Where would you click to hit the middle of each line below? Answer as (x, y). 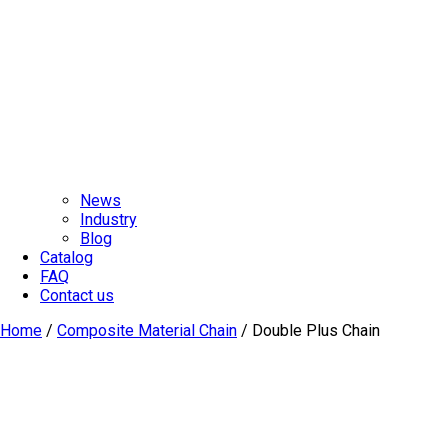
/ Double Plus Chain (308, 330)
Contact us (77, 295)
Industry (108, 219)
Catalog (66, 257)
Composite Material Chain (147, 330)
